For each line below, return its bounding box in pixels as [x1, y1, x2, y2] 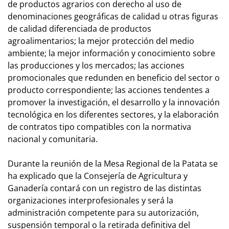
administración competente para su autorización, [8, 207, 199, 218]
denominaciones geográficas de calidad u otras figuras [8, 10, 218, 22]
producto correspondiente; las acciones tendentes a [8, 84, 210, 96]
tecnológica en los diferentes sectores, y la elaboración [8, 108, 219, 120]
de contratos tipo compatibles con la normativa [8, 121, 191, 132]
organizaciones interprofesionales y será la [8, 194, 173, 206]
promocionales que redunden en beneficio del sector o [8, 72, 220, 83]
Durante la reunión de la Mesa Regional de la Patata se [8, 157, 218, 169]
